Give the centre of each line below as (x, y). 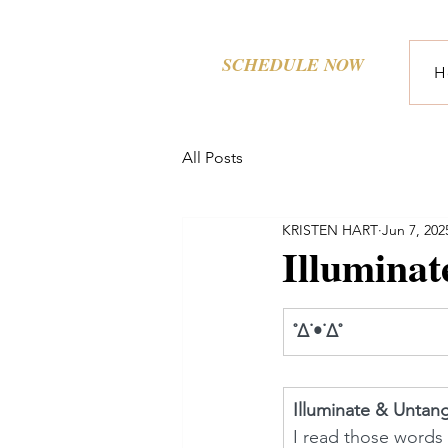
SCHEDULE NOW (293, 64)
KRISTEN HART (330, 229)
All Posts (212, 157)
